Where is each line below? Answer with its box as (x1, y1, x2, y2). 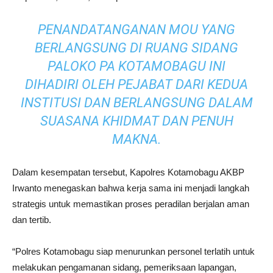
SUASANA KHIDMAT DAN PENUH (40, 113, 233, 129)
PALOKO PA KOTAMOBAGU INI (48, 58, 225, 74)
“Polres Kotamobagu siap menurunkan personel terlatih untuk (12, 246, 255, 257)
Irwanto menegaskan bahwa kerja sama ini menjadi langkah (12, 183, 249, 193)
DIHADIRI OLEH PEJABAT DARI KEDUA (25, 77, 248, 92)
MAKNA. (112, 132, 161, 147)
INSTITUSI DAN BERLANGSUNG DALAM (20, 95, 253, 110)
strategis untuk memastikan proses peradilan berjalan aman (12, 199, 249, 209)
